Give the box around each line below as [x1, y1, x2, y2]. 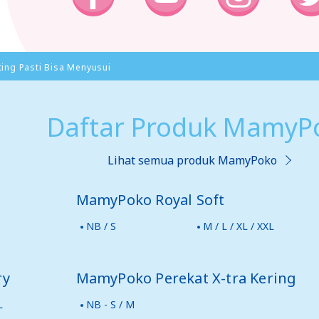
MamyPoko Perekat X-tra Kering [75, 268, 297, 288]
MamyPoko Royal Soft [75, 190, 225, 209]
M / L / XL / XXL [202, 219, 274, 233]
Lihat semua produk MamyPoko [108, 152, 278, 168]
